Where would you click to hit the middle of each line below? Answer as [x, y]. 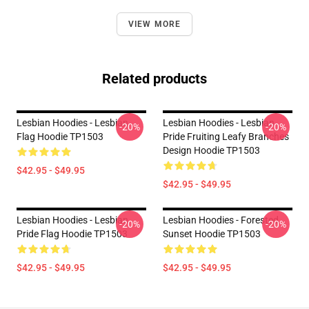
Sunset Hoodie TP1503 [212, 234]
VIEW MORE [154, 24]
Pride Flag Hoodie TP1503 [72, 234]
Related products [154, 79]
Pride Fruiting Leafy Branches [226, 137]
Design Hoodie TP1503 [211, 150]
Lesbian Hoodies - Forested [221, 220]
